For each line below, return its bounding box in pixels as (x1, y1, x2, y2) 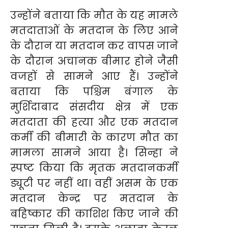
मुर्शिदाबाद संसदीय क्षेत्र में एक (10, 99, 178, 114)
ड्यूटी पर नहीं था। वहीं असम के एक (10, 176, 178, 190)
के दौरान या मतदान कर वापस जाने (10, 38, 178, 53)
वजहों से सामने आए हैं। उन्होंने (10, 69, 178, 83)
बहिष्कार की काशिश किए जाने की (10, 206, 178, 221)
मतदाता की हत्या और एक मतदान (10, 115, 178, 129)
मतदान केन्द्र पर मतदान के (10, 191, 178, 206)
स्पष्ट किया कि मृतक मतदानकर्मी (10, 160, 178, 175)
